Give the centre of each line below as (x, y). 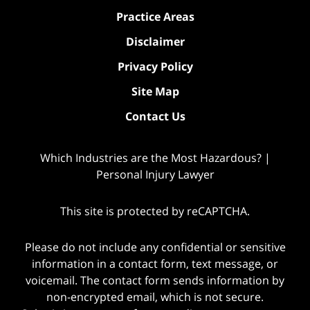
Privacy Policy (155, 66)
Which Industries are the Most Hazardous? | (155, 157)
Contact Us (155, 116)
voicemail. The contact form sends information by (155, 281)
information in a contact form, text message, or (155, 264)
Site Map (155, 91)
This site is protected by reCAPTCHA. (155, 211)
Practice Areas (155, 16)
